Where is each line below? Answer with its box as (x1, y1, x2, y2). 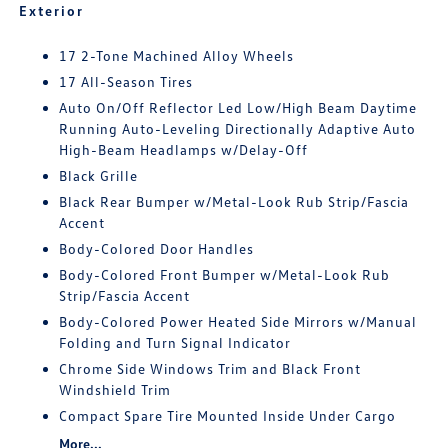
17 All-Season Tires (59, 73, 194, 90)
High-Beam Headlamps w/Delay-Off (59, 141, 309, 158)
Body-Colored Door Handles (59, 240, 255, 257)
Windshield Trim (59, 381, 172, 398)
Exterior (19, 2, 85, 19)
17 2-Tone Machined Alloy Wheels (59, 47, 295, 64)
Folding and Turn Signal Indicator (59, 334, 292, 351)
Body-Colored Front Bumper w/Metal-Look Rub (59, 266, 391, 283)
